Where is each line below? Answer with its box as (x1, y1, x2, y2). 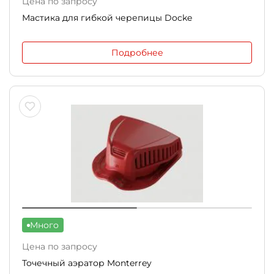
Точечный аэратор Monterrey (22, 257, 152, 268)
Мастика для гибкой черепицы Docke (22, 12, 192, 23)
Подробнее (111, 47, 163, 58)
